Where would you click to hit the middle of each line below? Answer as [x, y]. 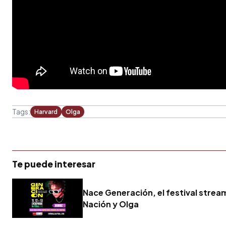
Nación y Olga [111, 204]
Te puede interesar [54, 164]
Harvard [46, 111]
